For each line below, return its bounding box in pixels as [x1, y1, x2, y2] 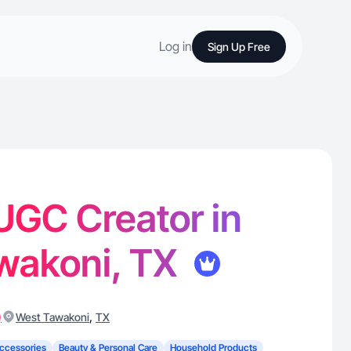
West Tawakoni [16, 310, 89, 324]
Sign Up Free [208, 39, 270, 53]
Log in [159, 38, 192, 54]
